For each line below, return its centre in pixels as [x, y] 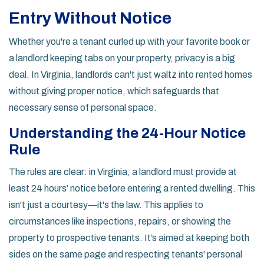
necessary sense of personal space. [83, 108]
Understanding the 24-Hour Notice [127, 133]
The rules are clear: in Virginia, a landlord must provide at [123, 172]
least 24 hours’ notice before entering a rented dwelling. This [132, 189]
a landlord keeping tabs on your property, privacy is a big [122, 58]
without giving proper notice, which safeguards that [114, 91]
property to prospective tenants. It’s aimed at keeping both [129, 238]
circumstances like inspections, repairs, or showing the [120, 222]
